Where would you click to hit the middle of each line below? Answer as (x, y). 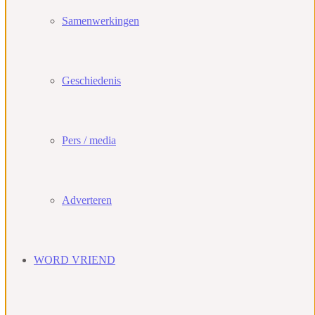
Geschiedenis (91, 81)
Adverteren (87, 200)
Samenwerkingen (101, 21)
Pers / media (89, 140)
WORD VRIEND (75, 260)
